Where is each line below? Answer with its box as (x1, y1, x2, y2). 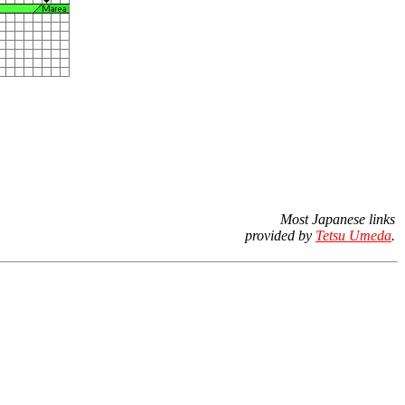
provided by (245, 228, 316, 243)
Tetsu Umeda (316, 228, 391, 243)
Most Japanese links (280, 212, 395, 227)
